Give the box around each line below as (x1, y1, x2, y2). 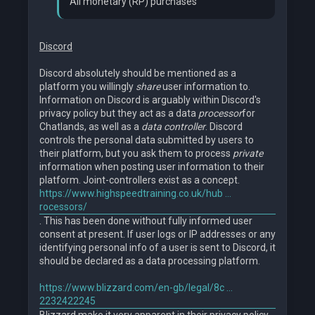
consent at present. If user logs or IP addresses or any (39, 229, 276, 240)
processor (198, 108, 242, 120)
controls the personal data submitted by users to (39, 134, 254, 146)
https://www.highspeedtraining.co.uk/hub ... (39, 188, 231, 200)
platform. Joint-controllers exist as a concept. (39, 174, 240, 186)
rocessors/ (39, 201, 87, 213)
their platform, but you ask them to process (39, 148, 233, 160)
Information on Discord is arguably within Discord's (39, 94, 261, 106)
